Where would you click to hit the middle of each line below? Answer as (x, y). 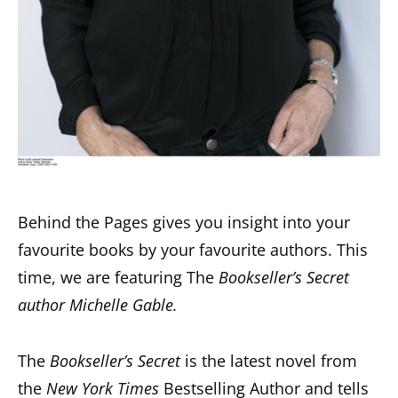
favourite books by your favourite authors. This (193, 249)
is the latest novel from (271, 360)
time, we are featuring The (116, 277)
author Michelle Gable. (98, 304)
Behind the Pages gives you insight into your (184, 222)
